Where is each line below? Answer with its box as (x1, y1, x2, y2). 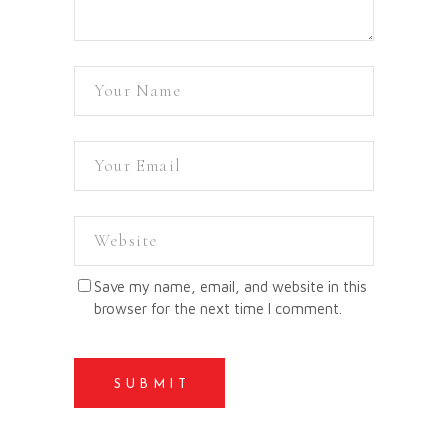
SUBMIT (114, 377, 191, 391)
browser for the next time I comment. (94, 299, 342, 317)
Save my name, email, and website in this (94, 277, 367, 295)
